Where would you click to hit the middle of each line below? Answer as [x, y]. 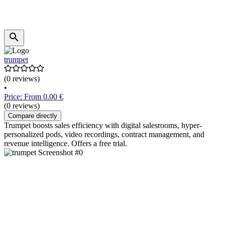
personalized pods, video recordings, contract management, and [104, 135]
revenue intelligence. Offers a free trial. [66, 144]
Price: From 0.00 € [34, 97]
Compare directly [33, 116]
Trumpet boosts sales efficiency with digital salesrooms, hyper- [103, 126]
